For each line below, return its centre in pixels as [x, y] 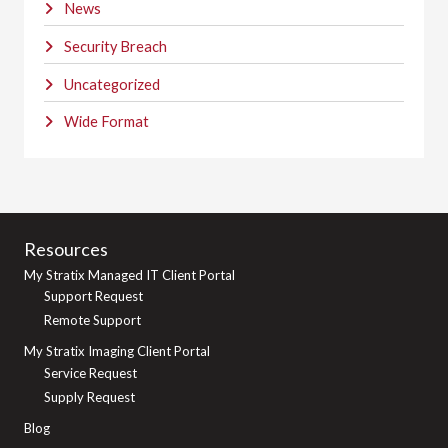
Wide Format [106, 122]
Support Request [93, 295]
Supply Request [89, 397]
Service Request [90, 372]
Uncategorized [111, 84]
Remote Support [92, 320]
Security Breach [115, 47]
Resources [66, 248]
